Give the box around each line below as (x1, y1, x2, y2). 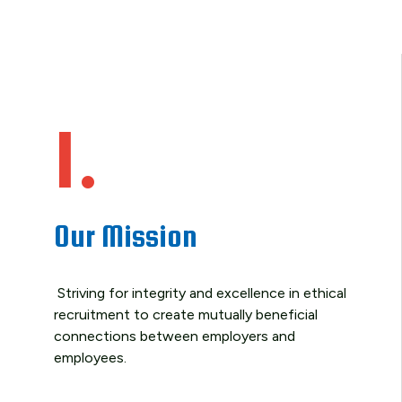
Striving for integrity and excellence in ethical (54, 284, 346, 301)
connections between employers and (54, 328, 295, 345)
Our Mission (54, 219, 197, 253)
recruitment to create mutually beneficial (54, 306, 318, 323)
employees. (54, 349, 127, 366)
